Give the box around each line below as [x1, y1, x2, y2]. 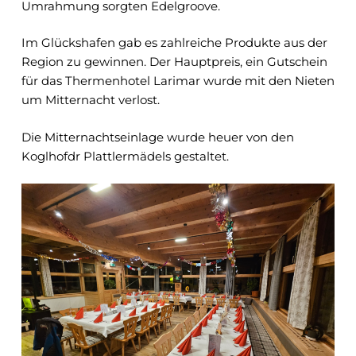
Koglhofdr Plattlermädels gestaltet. [21, 148, 229, 164]
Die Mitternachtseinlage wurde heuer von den [21, 129, 294, 145]
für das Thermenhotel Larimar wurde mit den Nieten [21, 73, 335, 89]
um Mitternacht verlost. [21, 92, 160, 108]
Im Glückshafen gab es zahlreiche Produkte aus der [21, 35, 327, 51]
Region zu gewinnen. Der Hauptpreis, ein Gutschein [21, 54, 327, 70]
